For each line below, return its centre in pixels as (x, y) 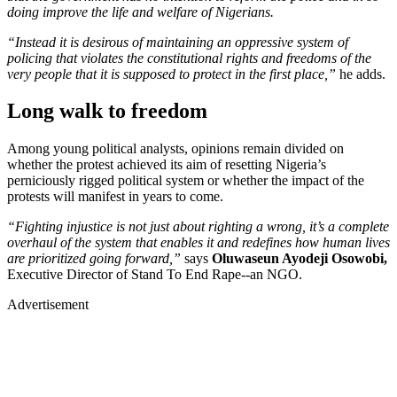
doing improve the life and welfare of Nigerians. (142, 12)
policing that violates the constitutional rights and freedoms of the (189, 58)
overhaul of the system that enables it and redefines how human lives (198, 243)
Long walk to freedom (107, 111)
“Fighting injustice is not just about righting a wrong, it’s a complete (198, 227)
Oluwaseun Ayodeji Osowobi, (300, 259)
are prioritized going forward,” (94, 259)
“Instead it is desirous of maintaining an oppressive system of (178, 42)
